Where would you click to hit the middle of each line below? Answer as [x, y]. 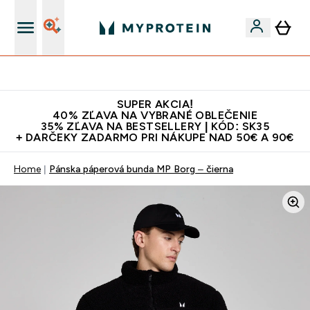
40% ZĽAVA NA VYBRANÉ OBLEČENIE [155, 115]
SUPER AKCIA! [155, 104]
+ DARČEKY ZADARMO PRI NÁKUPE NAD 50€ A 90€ [155, 137]
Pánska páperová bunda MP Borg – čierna [141, 169]
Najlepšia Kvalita [163, 73]
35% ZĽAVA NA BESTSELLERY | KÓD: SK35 [155, 126]
